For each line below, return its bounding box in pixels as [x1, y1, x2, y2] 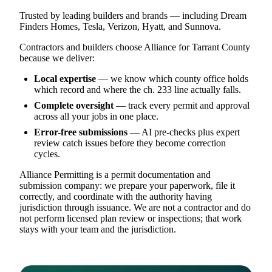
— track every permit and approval [114, 100, 250, 110]
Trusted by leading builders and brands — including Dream [19, 10, 246, 21]
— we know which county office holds [96, 73, 248, 84]
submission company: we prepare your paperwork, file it [19, 180, 235, 191]
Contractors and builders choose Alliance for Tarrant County [19, 41, 250, 52]
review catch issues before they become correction [34, 137, 226, 148]
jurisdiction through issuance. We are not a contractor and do [19, 202, 251, 212]
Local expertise [34, 73, 96, 84]
